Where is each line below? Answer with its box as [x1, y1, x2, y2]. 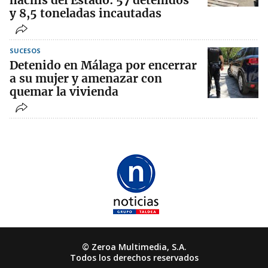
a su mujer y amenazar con [10, 71, 162, 86]
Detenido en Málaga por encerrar [10, 58, 197, 73]
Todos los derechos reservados [69, 252, 199, 264]
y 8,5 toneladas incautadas [10, 6, 162, 21]
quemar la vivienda [10, 84, 118, 99]
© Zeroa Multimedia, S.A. [81, 241, 187, 253]
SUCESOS [10, 46, 41, 56]
